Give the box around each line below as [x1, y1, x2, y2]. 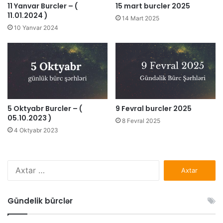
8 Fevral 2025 [122, 117, 160, 125]
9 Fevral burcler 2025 [115, 104, 192, 114]
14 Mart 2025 [122, 14, 159, 22]
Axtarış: [159, 161, 183, 169]
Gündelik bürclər [7, 196, 73, 207]
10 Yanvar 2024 [14, 23, 58, 31]
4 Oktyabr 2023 [14, 126, 58, 134]
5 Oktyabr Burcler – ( [7, 104, 82, 114]
